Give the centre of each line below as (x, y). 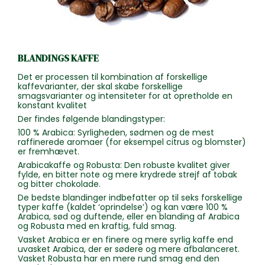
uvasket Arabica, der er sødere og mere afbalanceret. (129, 249)
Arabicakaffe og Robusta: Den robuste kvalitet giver (124, 165)
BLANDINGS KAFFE (58, 58)
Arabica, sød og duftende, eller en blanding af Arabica (129, 217)
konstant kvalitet (52, 106)
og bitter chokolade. (59, 184)
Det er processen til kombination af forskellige (113, 77)
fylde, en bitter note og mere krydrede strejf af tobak (127, 175)
